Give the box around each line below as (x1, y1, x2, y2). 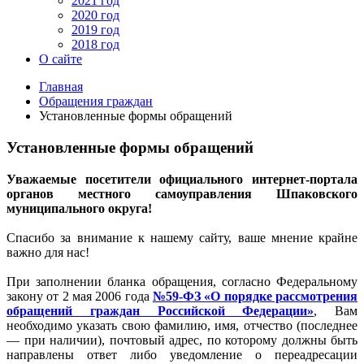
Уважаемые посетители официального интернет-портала (6, 171, 357, 186)
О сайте (39, 52, 82, 67)
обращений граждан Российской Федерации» (6, 303, 314, 318)
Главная (39, 80, 83, 94)
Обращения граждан (39, 94, 153, 109)
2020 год (71, 8, 119, 23)
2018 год (71, 37, 119, 52)
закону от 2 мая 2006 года (6, 288, 153, 303)
